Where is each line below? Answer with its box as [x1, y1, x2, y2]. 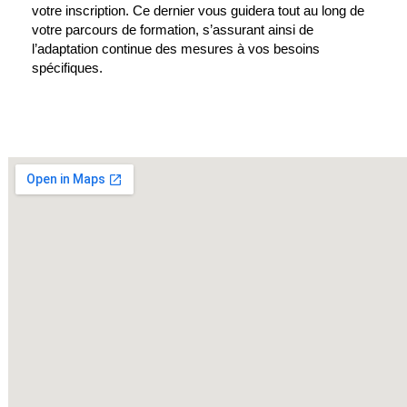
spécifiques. [32, 61, 103, 76]
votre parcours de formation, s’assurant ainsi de [32, 23, 313, 38]
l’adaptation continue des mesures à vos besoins [32, 42, 320, 57]
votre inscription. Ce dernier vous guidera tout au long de [32, 4, 364, 19]
